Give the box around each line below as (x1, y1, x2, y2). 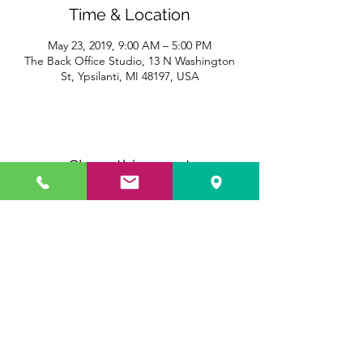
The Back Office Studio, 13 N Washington (24, 53, 235, 68)
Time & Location (69, 4, 190, 24)
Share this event (68, 156, 191, 176)
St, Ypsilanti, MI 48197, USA (60, 68, 199, 83)
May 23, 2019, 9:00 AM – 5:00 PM (48, 37, 211, 53)
